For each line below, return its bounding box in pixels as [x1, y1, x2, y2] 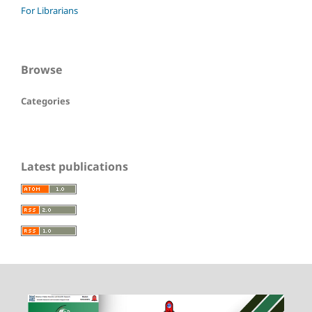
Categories [21, 95, 70, 108]
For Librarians [21, 4, 78, 17]
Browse [21, 62, 62, 78]
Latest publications [21, 159, 128, 175]
